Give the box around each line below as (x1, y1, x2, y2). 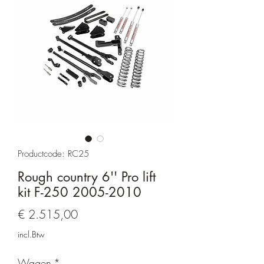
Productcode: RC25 (18, 147, 89, 160)
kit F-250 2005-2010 (18, 183, 141, 200)
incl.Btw (18, 228, 45, 240)
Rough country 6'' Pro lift (18, 168, 156, 185)
